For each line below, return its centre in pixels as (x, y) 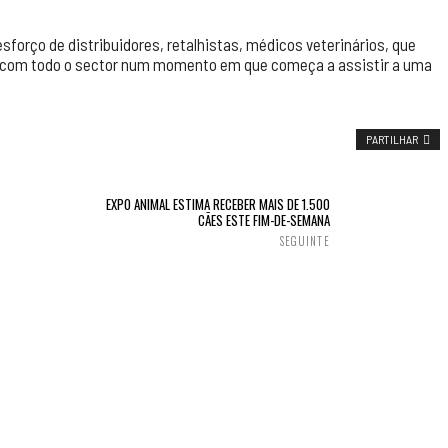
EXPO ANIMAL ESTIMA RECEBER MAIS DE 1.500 (217, 204)
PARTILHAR (391, 139)
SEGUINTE (304, 241)
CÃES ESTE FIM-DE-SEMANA (263, 220)
